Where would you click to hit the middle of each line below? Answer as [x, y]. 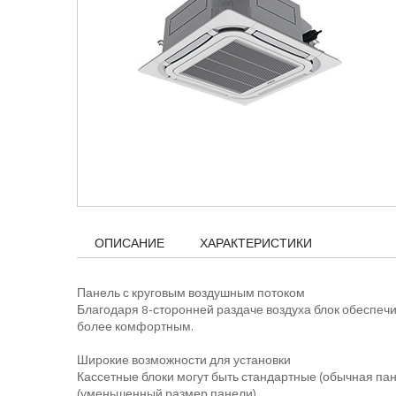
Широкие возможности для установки [184, 360]
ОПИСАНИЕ [129, 243]
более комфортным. [135, 326]
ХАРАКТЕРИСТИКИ [256, 243]
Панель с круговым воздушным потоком [191, 293]
